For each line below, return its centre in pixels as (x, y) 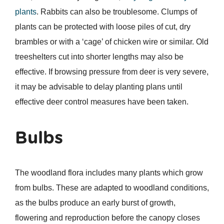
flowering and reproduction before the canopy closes (107, 218)
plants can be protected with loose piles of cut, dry (102, 27)
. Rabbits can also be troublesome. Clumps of (116, 12)
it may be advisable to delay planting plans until (98, 87)
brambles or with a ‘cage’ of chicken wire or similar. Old (111, 42)
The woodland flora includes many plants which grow (109, 173)
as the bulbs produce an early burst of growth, (95, 203)
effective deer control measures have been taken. (101, 102)
